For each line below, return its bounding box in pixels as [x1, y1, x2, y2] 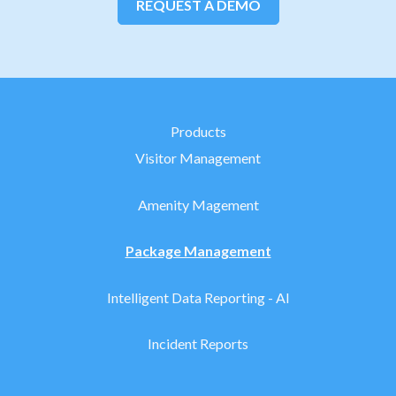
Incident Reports [148, 334, 248, 352]
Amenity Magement [137, 195, 259, 213]
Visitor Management [135, 149, 261, 167]
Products [170, 123, 226, 141]
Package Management [125, 242, 271, 260]
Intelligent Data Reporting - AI [106, 288, 290, 306]
